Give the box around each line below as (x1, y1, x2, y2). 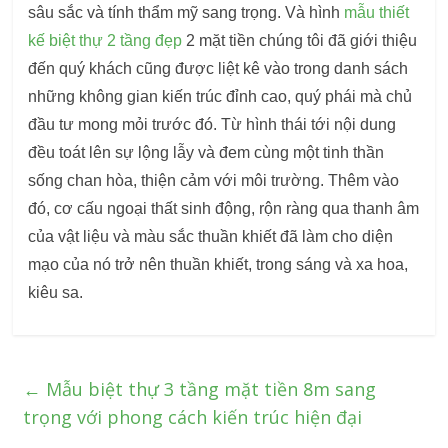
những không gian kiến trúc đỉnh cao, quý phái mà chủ (28, 88, 413, 106)
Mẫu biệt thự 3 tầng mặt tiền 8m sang (41, 377, 377, 402)
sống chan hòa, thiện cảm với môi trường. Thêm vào (28, 172, 400, 190)
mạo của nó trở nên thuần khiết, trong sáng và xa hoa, (28, 256, 409, 274)
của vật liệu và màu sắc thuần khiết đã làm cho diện (28, 228, 394, 246)
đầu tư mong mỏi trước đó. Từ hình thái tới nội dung (28, 116, 397, 134)
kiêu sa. (28, 284, 84, 302)
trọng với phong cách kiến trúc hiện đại (23, 405, 363, 430)
